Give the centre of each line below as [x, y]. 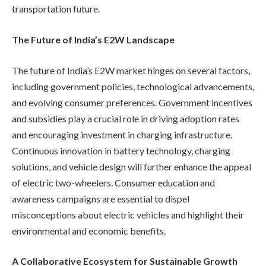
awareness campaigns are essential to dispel [101, 198]
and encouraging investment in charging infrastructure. [122, 134]
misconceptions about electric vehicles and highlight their [128, 214]
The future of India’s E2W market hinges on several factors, [131, 70]
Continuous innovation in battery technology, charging [121, 150]
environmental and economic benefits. [89, 230]
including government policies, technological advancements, [133, 86]
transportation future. [56, 9]
